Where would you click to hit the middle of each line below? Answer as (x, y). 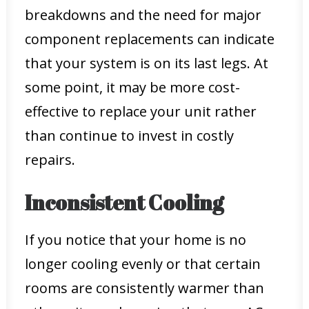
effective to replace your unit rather (141, 111)
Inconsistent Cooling (124, 202)
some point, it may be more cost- (132, 87)
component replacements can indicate (150, 39)
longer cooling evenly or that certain (143, 264)
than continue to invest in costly (129, 136)
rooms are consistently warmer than (144, 288)
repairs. (50, 160)
